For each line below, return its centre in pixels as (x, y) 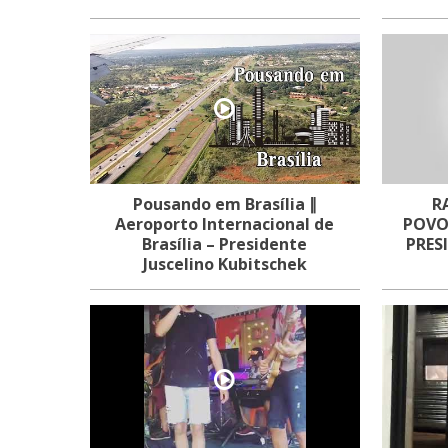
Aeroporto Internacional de (225, 224)
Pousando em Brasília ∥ (224, 204)
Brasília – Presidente (225, 244)
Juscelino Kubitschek (224, 264)
